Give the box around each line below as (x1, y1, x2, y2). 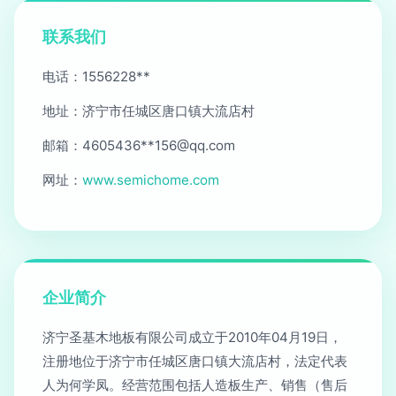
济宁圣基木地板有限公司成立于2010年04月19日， (42, 329, 342, 346)
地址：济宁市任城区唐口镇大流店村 (42, 103, 255, 119)
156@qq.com (155, 137, 235, 154)
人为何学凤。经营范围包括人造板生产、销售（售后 (42, 377, 347, 393)
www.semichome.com (82, 171, 219, 188)
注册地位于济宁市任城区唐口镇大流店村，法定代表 (42, 353, 347, 369)
